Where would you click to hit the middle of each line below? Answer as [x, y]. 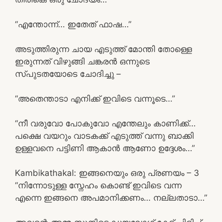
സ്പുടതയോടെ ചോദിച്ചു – [68, 74]
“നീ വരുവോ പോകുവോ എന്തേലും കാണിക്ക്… [105, 123]
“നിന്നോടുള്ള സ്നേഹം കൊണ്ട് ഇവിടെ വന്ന [98, 185]
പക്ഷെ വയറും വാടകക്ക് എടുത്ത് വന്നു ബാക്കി [104, 136]
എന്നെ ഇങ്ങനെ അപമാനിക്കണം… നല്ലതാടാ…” [111, 197]
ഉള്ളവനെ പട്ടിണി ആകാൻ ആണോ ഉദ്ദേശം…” [105, 148]
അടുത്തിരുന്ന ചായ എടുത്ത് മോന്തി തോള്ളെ [103, 49]
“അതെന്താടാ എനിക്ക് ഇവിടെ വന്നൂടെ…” [95, 98]
